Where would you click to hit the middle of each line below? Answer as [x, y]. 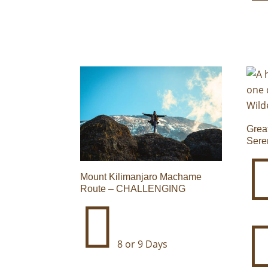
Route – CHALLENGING [133, 189]
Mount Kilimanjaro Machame [141, 177]
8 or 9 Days [141, 244]
